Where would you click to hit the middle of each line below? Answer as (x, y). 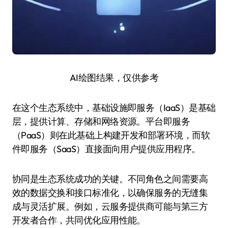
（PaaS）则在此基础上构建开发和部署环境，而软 (111, 135)
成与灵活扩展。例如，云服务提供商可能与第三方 (110, 206)
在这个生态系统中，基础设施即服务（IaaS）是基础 (114, 108)
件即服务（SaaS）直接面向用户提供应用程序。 (106, 149)
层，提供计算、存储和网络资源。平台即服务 (101, 121)
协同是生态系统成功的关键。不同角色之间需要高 (110, 179)
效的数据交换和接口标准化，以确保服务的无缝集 (110, 193)
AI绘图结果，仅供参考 (114, 78)
